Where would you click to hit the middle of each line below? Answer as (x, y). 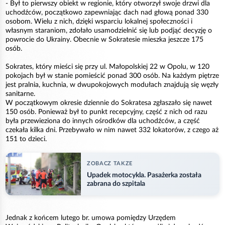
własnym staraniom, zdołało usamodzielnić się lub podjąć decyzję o (109, 31)
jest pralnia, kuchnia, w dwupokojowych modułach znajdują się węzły (112, 85)
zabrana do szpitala (116, 184)
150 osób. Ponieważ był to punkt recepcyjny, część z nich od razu (106, 112)
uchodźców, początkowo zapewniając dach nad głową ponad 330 (107, 13)
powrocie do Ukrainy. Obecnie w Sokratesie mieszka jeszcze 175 (104, 40)
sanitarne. (20, 94)
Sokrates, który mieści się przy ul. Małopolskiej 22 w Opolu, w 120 (107, 67)
